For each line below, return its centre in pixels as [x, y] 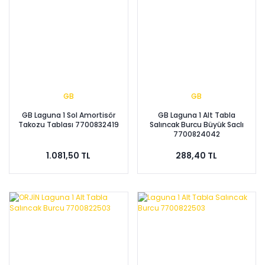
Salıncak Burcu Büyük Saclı [196, 124]
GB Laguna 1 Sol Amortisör [68, 115]
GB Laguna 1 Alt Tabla [196, 115]
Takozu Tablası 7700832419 [68, 124]
